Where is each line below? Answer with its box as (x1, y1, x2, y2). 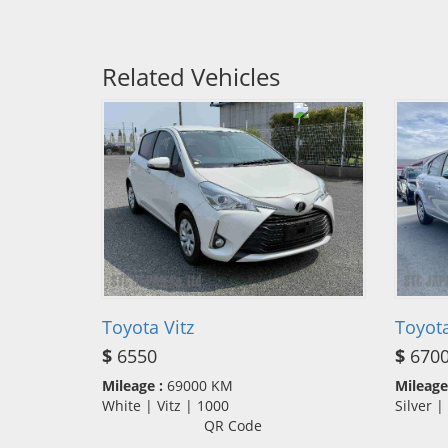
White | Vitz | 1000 (102, 395, 241, 415)
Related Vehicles (102, 59, 280, 93)
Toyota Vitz (102, 314, 194, 339)
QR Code (204, 415, 263, 435)
